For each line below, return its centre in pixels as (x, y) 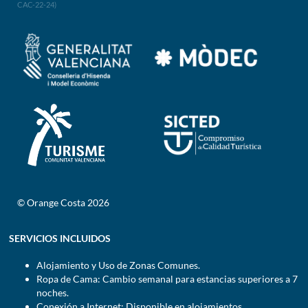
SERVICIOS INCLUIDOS (59, 239)
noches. (52, 292)
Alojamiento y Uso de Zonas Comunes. (118, 265)
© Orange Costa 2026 (63, 202)
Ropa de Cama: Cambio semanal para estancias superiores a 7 (167, 278)
